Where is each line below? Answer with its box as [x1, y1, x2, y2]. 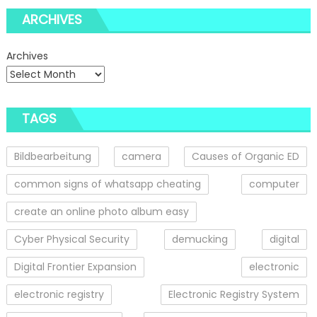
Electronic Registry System [168, 287, 300, 301]
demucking [171, 231, 228, 246]
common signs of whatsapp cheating [13, 176, 201, 191]
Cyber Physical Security [13, 231, 129, 246]
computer [249, 176, 300, 191]
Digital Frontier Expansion [13, 259, 137, 274]
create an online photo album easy [13, 204, 189, 219]
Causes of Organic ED [192, 149, 300, 163]
